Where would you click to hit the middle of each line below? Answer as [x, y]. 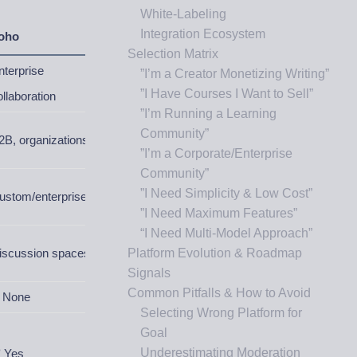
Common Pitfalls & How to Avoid [219, 293]
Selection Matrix [173, 54]
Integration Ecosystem [203, 34]
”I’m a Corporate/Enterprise [216, 153]
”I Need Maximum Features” [219, 213]
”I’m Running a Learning [208, 114]
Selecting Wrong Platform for [221, 313]
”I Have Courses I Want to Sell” [227, 94]
